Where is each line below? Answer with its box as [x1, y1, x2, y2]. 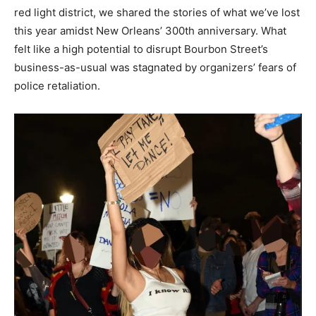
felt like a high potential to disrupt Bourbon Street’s [14, 42, 268, 56]
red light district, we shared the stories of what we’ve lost [14, 6, 300, 20]
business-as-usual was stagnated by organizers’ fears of [14, 61, 296, 75]
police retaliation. [14, 79, 100, 93]
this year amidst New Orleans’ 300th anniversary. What [14, 24, 286, 38]
